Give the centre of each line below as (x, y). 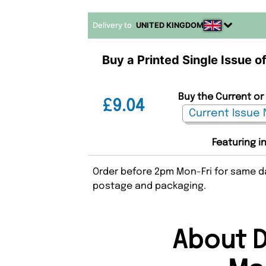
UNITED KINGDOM (170, 25)
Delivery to (113, 25)
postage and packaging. (150, 186)
